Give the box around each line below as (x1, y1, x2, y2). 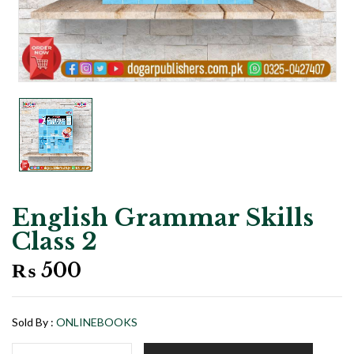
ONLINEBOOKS (56, 315, 137, 330)
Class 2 (12, 227, 97, 257)
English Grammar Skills (12, 203, 314, 233)
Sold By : (12, 315, 54, 330)
